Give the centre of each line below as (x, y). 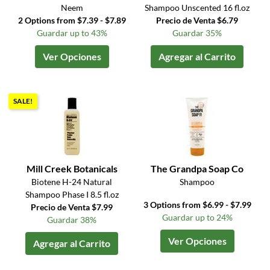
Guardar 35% (197, 33)
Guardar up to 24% (197, 218)
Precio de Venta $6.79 (197, 20)
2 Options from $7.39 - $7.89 (72, 20)
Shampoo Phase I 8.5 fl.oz (72, 195)
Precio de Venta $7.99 (72, 207)
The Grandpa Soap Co (197, 169)
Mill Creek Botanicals (72, 169)
